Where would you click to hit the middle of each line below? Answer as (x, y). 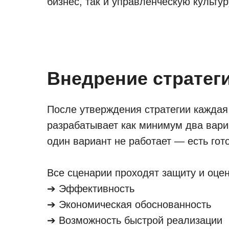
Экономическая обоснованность (135, 204)
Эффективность (97, 189)
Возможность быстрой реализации (141, 220)
